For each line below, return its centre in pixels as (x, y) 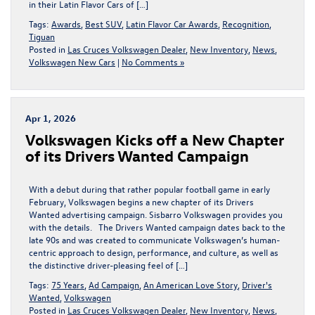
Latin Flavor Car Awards (172, 23)
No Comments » (153, 61)
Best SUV (103, 23)
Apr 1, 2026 (51, 117)
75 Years (68, 284)
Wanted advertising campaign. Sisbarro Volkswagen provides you (156, 214)
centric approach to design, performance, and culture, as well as (154, 252)
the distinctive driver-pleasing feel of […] (108, 264)
